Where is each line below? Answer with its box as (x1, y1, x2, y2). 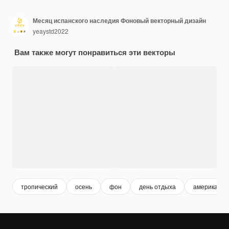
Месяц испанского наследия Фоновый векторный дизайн (33, 16, 206, 26)
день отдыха (139, 182, 176, 191)
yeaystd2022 (33, 27, 68, 36)
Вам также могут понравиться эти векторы (14, 46, 175, 58)
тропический (21, 182, 58, 191)
